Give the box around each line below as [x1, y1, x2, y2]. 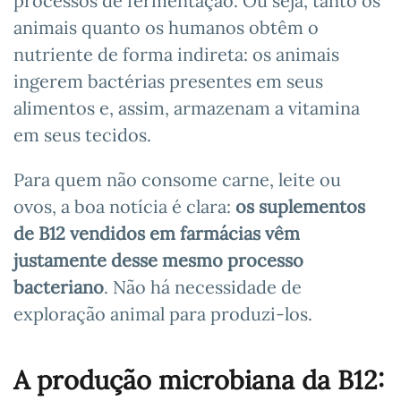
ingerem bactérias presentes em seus [13, 69, 323, 92]
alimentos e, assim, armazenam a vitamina [13, 96, 360, 119]
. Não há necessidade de [104, 275, 302, 298]
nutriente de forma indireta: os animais [13, 42, 339, 65]
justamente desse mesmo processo [13, 248, 303, 271]
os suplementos [235, 194, 365, 218]
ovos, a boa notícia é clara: [13, 194, 235, 218]
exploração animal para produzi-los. [13, 302, 312, 325]
